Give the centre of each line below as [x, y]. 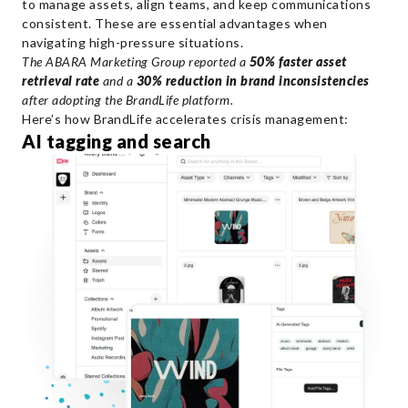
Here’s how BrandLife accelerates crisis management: [185, 118]
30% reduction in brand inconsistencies [253, 80]
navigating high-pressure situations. [133, 42]
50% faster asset [298, 61]
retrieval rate [61, 80]
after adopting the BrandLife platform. [127, 99]
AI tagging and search [117, 141]
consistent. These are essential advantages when [175, 23]
